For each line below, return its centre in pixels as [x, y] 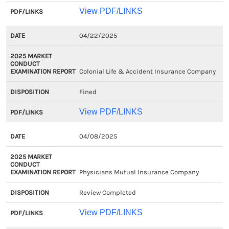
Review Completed [107, 192]
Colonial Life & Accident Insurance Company [147, 71]
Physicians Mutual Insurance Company [139, 172]
